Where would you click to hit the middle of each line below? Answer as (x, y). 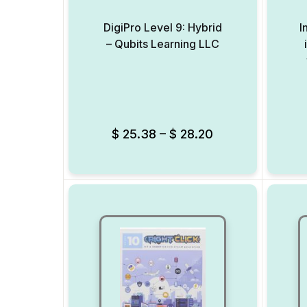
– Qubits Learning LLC (162, 44)
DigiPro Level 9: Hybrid (162, 27)
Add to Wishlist (256, 130)
